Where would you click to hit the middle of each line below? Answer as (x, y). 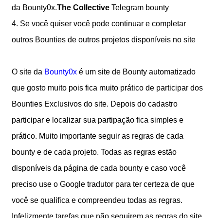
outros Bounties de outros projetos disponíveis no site (104, 40)
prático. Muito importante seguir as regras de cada (98, 136)
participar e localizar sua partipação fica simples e (98, 120)
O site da (28, 72)
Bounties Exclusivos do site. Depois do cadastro (95, 104)
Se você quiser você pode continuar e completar (102, 24)
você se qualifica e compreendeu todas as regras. (97, 200)
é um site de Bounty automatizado (137, 72)
